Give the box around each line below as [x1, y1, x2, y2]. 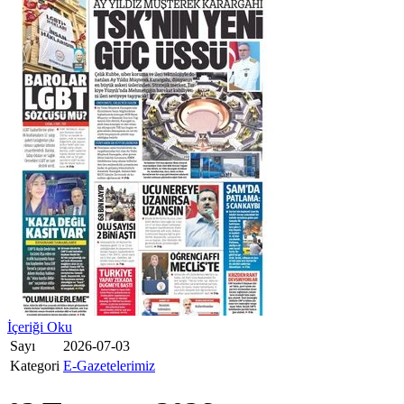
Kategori [10, 357, 60, 373]
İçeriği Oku [7, 318, 72, 335]
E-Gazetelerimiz [63, 357, 155, 373]
